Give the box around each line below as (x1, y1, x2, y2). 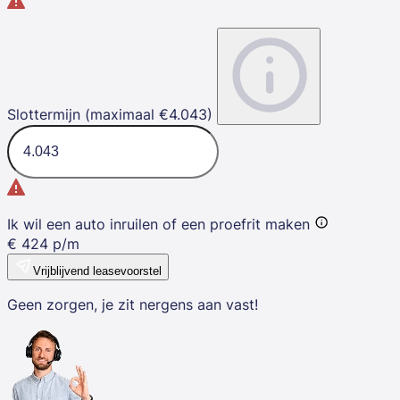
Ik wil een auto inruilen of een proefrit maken (7, 213, 310, 234)
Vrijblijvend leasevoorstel (33, 263, 162, 278)
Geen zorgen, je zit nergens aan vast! (7, 294, 258, 314)
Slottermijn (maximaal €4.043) (7, 104, 212, 124)
